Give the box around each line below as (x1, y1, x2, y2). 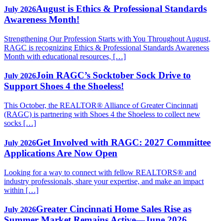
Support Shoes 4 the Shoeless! (4, 81, 124, 92)
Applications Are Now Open (4, 147, 117, 158)
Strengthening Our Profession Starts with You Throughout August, (4, 34, 211, 43)
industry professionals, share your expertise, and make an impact (4, 177, 204, 185)
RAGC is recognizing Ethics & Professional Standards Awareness (4, 43, 209, 52)
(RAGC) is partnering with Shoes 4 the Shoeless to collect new (4, 110, 200, 119)
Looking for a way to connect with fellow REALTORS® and (4, 168, 196, 177)
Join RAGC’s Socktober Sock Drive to (36, 70, 191, 81)
